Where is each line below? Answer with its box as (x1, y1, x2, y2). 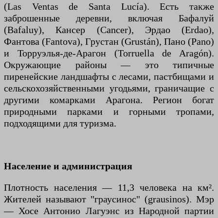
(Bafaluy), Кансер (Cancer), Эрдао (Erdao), (4, 24, 214, 35)
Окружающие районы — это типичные (4, 59, 214, 70)
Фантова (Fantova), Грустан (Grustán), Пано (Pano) (4, 36, 214, 47)
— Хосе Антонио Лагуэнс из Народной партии (4, 205, 214, 216)
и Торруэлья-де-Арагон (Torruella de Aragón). (4, 47, 214, 58)
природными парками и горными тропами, (4, 106, 214, 117)
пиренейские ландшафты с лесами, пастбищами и (4, 71, 214, 82)
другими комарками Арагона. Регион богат (4, 94, 214, 105)
